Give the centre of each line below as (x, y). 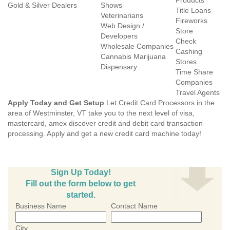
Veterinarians (122, 15)
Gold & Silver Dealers (42, 5)
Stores (186, 62)
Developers (119, 36)
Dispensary (119, 67)
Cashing (189, 51)
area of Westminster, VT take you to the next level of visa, (101, 113)
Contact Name (134, 206)
